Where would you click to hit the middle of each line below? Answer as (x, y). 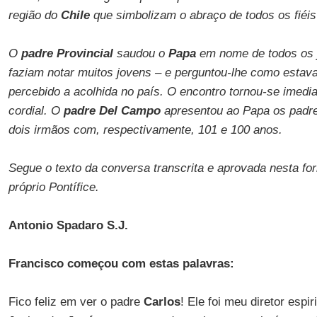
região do (34, 15)
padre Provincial (67, 53)
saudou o (140, 53)
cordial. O (36, 111)
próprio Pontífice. (53, 187)
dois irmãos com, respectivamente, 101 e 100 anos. (145, 130)
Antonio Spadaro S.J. (68, 225)
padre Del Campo (112, 111)
